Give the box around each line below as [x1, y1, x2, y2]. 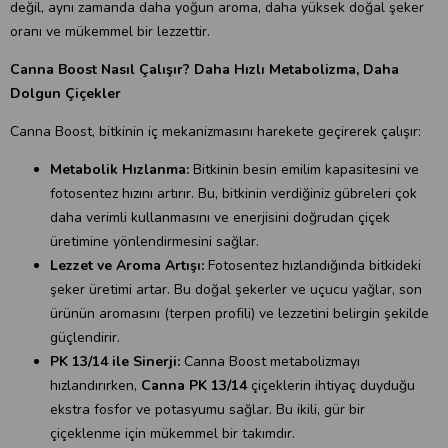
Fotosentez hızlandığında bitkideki [204, 256, 421, 275]
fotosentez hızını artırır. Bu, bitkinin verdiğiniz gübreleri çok [50, 184, 417, 203]
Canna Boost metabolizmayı [180, 352, 360, 371]
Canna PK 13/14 [141, 376, 247, 395]
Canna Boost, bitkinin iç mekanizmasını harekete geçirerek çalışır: [10, 122, 421, 141]
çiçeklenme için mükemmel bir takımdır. [50, 424, 295, 443]
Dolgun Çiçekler [10, 84, 121, 103]
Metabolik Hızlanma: [50, 160, 189, 179]
